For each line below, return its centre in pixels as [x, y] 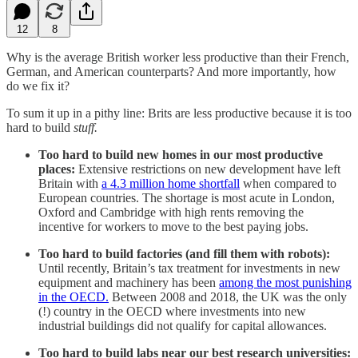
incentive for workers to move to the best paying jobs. [173, 226]
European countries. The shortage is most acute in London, [187, 197]
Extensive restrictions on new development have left [209, 169]
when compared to [288, 183]
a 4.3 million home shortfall [171, 183]
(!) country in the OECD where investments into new [172, 311]
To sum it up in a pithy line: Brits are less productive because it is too [179, 113]
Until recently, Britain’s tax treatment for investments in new [189, 268]
